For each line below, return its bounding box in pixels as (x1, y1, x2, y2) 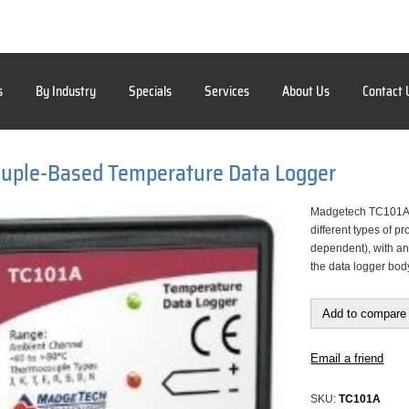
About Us (282, 81, 330, 101)
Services (204, 81, 249, 101)
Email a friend (310, 351, 384, 365)
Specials (129, 81, 172, 101)
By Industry (36, 81, 96, 101)
